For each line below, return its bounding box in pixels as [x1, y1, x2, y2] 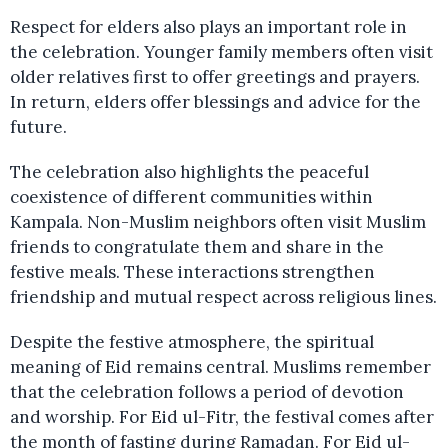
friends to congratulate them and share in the [10, 236, 384, 259]
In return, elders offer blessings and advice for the [10, 91, 421, 114]
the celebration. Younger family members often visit [10, 41, 433, 64]
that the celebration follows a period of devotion [10, 381, 404, 404]
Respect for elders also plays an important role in [10, 16, 407, 39]
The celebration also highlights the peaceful [10, 161, 369, 184]
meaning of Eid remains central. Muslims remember [10, 356, 431, 379]
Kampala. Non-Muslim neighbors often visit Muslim [10, 211, 426, 234]
